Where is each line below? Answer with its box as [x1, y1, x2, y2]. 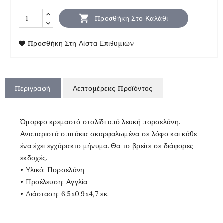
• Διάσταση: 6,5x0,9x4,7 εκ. [20, 189, 109, 199]
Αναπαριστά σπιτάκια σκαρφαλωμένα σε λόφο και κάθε [20, 129, 197, 139]
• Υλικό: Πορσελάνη [20, 165, 85, 175]
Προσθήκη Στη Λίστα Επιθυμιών [27, 39, 134, 48]
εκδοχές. [20, 153, 48, 163]
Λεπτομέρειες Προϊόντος [72, 84, 153, 93]
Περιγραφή [15, 84, 51, 93]
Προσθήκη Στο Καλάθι [94, 13, 168, 23]
